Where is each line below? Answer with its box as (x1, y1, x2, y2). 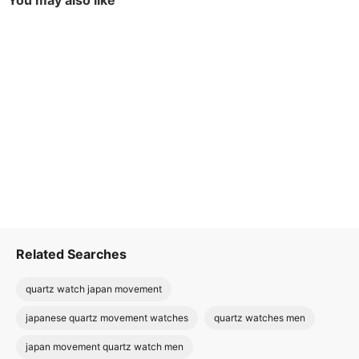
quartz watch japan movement (26, 283, 162, 295)
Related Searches (16, 246, 127, 262)
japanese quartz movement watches (26, 312, 188, 324)
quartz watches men (214, 312, 305, 324)
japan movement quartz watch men (26, 341, 184, 353)
